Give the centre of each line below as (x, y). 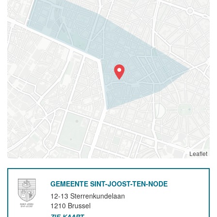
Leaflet (198, 153)
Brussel (79, 205)
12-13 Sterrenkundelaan (88, 196)
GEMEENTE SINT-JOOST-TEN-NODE (109, 184)
